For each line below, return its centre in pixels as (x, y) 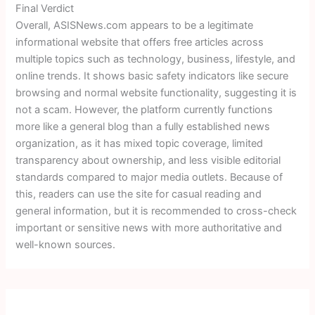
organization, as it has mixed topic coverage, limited (140, 144)
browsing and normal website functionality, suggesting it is (156, 93)
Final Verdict (45, 9)
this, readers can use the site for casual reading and (139, 194)
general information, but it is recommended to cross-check (156, 211)
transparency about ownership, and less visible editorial (148, 161)
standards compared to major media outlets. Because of (149, 178)
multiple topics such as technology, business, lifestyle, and (156, 59)
